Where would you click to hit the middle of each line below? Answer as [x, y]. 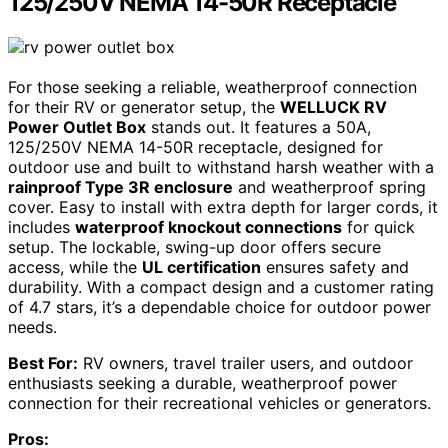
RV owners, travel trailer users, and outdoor [245, 362]
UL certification [201, 266]
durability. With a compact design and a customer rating [221, 286]
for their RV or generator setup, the [144, 106]
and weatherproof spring [329, 186]
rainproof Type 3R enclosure [120, 186]
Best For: [43, 362]
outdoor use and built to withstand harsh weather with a [221, 166]
